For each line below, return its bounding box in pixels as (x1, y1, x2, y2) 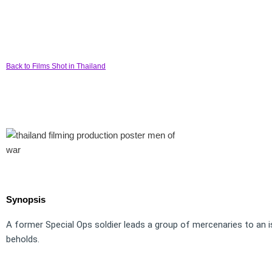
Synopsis (6, 194, 46, 205)
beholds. (6, 234, 39, 245)
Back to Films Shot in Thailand (6, 62, 106, 70)
